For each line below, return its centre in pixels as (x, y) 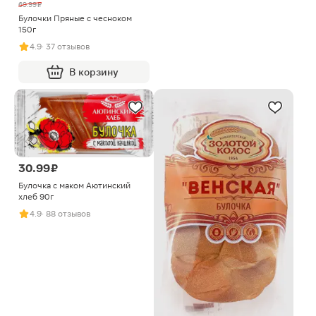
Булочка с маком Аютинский (74, 186)
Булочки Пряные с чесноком (75, 18)
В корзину (94, 72)
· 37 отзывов (66, 47)
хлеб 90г (36, 197)
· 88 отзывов (66, 214)
